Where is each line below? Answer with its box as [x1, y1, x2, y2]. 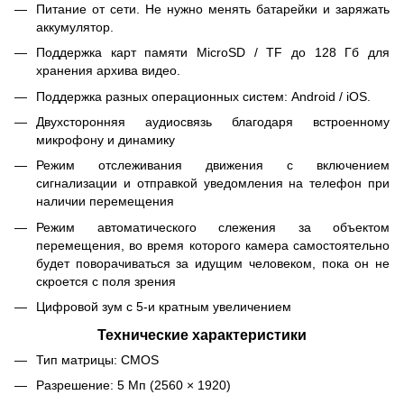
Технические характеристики [97, 326, 307, 344]
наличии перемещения [36, 194, 174, 209]
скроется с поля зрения [36, 273, 176, 289]
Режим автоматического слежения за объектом [36, 219, 390, 234]
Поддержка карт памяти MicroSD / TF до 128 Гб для [36, 45, 390, 60]
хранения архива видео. [36, 63, 180, 78]
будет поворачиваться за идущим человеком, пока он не [36, 255, 390, 271]
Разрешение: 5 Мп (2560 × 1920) [36, 378, 231, 393]
